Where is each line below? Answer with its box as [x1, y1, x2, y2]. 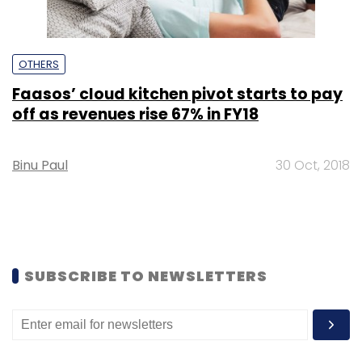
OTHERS [19, 56, 59, 72]
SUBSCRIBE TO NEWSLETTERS [24, 265, 267, 286]
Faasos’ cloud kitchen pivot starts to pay [12, 82, 343, 105]
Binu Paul [12, 155, 68, 175]
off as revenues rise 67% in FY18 [12, 103, 259, 125]
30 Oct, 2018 [276, 155, 350, 175]
